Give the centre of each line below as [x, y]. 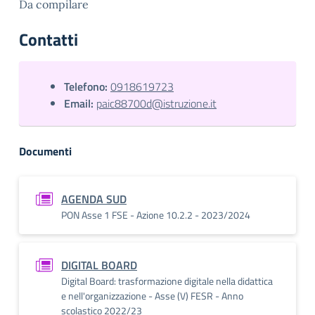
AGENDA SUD [94, 199]
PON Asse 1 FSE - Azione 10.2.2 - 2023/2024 [156, 215]
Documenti [45, 151]
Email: [79, 103]
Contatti [49, 39]
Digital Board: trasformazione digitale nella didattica [167, 281]
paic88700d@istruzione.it [156, 103]
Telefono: [86, 86]
